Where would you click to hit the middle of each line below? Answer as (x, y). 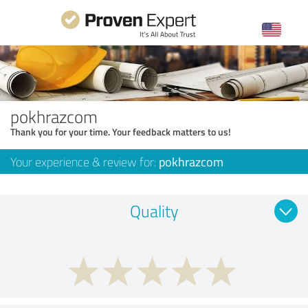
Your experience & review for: (85, 161)
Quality (154, 210)
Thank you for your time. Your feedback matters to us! (121, 131)
